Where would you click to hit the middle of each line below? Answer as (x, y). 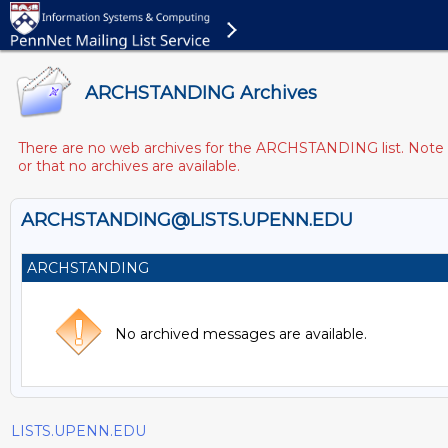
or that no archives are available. (129, 166)
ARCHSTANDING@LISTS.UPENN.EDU (187, 220)
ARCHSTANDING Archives (201, 93)
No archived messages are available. (241, 334)
